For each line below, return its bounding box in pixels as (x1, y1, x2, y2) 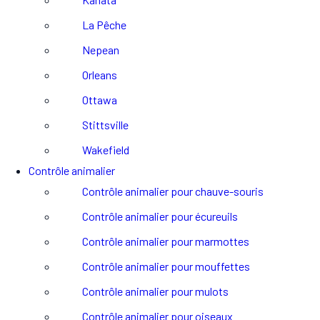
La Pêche (82, 18, 126, 31)
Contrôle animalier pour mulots (82, 284, 229, 298)
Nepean (82, 43, 119, 56)
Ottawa (82, 93, 117, 106)
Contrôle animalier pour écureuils (82, 209, 238, 223)
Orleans (82, 68, 117, 81)
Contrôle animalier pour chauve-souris (82, 184, 264, 198)
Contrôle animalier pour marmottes (82, 234, 249, 248)
